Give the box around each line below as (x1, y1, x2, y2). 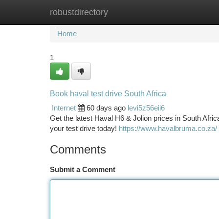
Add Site (169, 8, 196, 16)
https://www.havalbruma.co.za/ (119, 124, 217, 132)
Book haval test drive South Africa (50, 89, 166, 98)
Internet (52, 104, 76, 112)
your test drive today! (50, 124, 119, 132)
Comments (50, 143, 106, 156)
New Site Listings (99, 8, 154, 16)
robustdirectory (50, 7, 108, 17)
